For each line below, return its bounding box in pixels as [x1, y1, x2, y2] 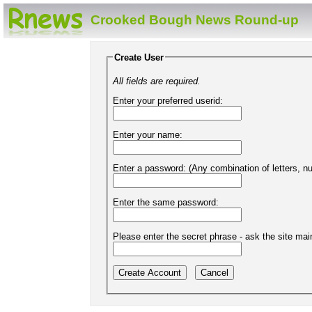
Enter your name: [112, 129, 182, 140]
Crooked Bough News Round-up [91, 13, 299, 27]
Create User [114, 52, 164, 63]
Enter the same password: [112, 197, 219, 208]
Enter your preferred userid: [112, 95, 223, 106]
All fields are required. [112, 75, 201, 86]
